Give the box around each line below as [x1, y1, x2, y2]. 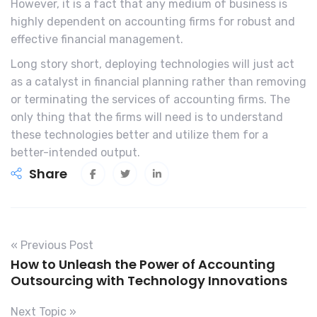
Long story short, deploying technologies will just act [11, 57, 294, 71]
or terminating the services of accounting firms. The [11, 93, 290, 107]
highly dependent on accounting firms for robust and [11, 15, 295, 29]
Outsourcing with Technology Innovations [11, 272, 287, 290]
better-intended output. [11, 146, 140, 160]
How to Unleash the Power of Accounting [11, 255, 275, 274]
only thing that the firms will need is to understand [11, 110, 283, 125]
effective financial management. [11, 33, 183, 47]
